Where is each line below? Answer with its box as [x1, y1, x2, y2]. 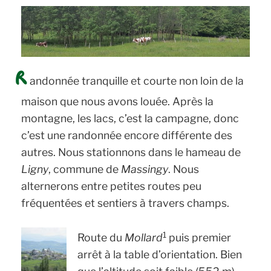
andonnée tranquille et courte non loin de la [30, 74, 244, 87]
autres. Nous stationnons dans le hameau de [21, 145, 241, 158]
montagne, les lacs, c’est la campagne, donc [21, 111, 240, 125]
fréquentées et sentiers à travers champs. [21, 196, 230, 209]
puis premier [166, 231, 231, 244]
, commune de [48, 162, 122, 175]
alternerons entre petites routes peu [21, 179, 202, 192]
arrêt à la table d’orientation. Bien [77, 248, 242, 261]
